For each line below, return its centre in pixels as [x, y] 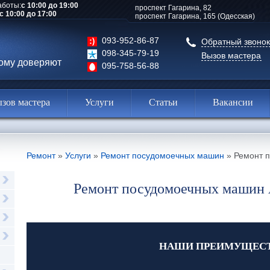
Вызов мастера [231, 55]
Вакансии [233, 102]
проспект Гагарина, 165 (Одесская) [195, 16]
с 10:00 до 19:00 [50, 5]
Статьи [163, 102]
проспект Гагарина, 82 [173, 8]
